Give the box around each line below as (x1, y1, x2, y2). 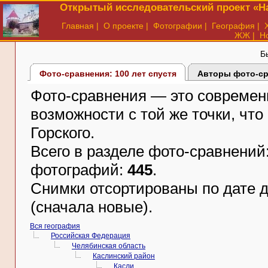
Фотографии (153, 21, 202, 31)
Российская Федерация (51, 232, 130, 239)
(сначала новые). (31, 198, 153, 216)
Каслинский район (93, 252, 155, 260)
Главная (62, 21, 94, 31)
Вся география (30, 223, 80, 230)
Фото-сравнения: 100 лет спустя (39, 68, 176, 78)
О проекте (103, 21, 144, 31)
